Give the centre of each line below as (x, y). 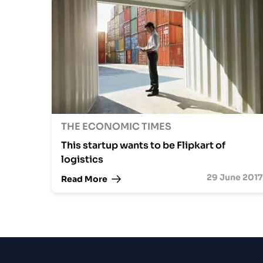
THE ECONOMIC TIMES (116, 127)
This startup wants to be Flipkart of (143, 145)
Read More (84, 179)
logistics (82, 159)
